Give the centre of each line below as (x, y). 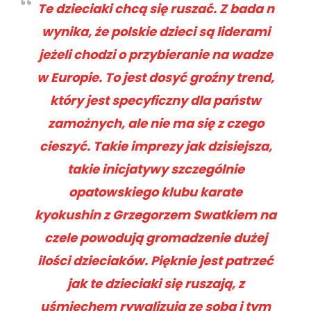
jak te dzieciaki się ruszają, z (155, 283)
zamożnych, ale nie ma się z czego (155, 123)
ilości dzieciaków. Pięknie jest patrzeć (155, 260)
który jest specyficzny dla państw (155, 100)
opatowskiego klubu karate (155, 192)
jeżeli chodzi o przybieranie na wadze (155, 54)
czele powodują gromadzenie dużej (155, 237)
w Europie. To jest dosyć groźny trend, (155, 77)
